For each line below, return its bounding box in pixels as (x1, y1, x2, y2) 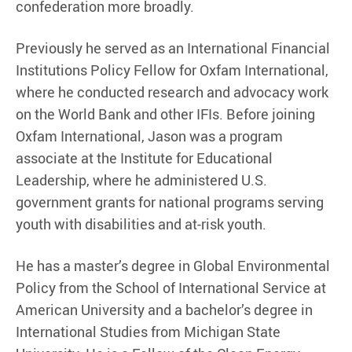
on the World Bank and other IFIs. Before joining (16, 104, 315, 124)
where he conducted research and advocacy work (16, 82, 328, 102)
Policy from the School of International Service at (16, 278, 326, 298)
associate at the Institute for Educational (16, 148, 273, 168)
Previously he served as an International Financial (16, 38, 330, 58)
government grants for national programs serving (16, 192, 324, 212)
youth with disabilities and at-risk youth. (16, 214, 266, 234)
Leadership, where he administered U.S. (16, 170, 267, 190)
